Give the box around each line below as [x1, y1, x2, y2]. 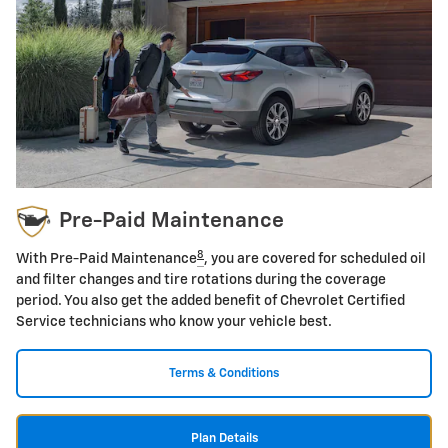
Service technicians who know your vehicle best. [16, 315, 332, 330]
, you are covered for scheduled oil [204, 252, 426, 267]
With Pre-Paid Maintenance [16, 252, 197, 267]
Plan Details [190, 432, 258, 446]
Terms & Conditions [169, 367, 279, 381]
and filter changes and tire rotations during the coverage [16, 273, 386, 288]
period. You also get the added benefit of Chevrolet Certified [16, 294, 405, 309]
